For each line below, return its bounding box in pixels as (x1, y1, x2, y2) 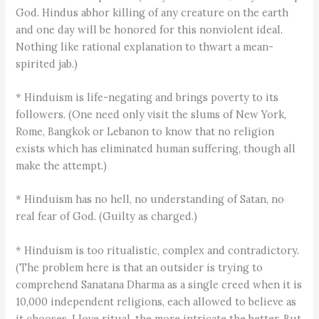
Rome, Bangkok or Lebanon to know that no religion (16, 125, 275, 139)
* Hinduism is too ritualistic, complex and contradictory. (16, 243, 300, 257)
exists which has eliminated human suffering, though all (16, 142, 296, 156)
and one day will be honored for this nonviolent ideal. (16, 22, 283, 36)
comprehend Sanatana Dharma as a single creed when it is (16, 277, 303, 291)
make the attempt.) (16, 159, 108, 173)
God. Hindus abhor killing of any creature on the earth (16, 5, 289, 19)
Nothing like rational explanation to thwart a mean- (16, 39, 274, 53)
